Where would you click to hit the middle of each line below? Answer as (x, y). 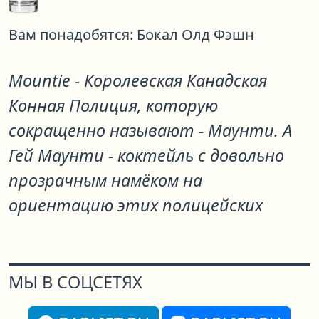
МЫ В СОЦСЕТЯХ (75, 282)
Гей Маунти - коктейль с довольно (146, 155)
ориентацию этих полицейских (136, 205)
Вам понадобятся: (71, 35)
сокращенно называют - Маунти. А (150, 130)
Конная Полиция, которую (113, 105)
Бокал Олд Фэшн (195, 35)
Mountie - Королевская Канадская (138, 80)
